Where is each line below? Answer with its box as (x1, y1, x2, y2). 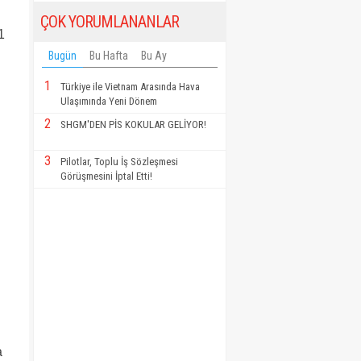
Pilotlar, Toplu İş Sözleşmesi (60, 156, 178, 168)
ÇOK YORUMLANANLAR (40, 12, 179, 32)
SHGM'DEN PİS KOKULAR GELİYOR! (60, 118, 206, 131)
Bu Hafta (89, 49, 128, 63)
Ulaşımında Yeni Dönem (60, 95, 157, 108)
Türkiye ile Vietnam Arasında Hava (60, 81, 200, 93)
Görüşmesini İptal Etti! (60, 170, 152, 183)
